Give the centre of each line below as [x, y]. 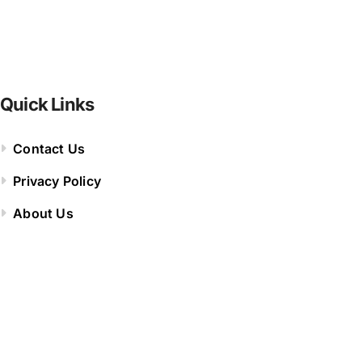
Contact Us [49, 148]
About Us [43, 213]
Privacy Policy [57, 181]
